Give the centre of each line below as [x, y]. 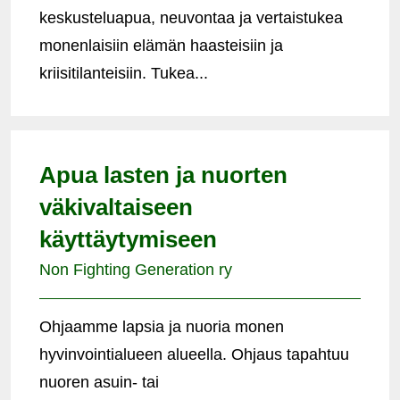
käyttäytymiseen [128, 239]
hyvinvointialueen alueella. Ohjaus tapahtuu [194, 354]
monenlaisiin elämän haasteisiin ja [161, 45]
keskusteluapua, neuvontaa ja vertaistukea [191, 17]
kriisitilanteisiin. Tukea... [124, 73]
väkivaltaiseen [116, 207]
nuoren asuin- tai [99, 382]
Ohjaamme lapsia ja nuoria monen [162, 326]
